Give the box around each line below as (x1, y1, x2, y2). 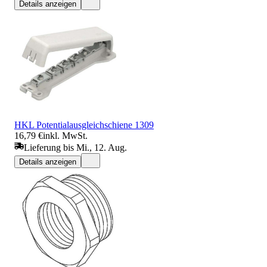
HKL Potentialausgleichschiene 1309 (14, 119, 154, 130)
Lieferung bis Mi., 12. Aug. (24, 142, 127, 153)
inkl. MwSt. (43, 130, 88, 141)
